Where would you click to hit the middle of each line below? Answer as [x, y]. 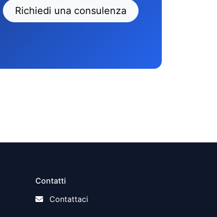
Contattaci [69, 199]
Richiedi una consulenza [71, 10]
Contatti [51, 181]
